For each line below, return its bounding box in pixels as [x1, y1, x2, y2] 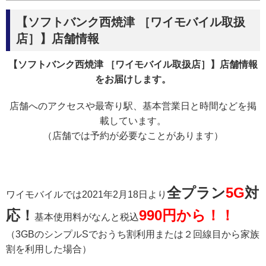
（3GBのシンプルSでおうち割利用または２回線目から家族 [6, 229, 259, 240]
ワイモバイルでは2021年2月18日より [6, 189, 167, 200]
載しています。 [100, 116, 166, 126]
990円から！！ [139, 207, 235, 224]
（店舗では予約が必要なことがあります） [43, 131, 223, 141]
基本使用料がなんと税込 [34, 212, 139, 223]
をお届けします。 [95, 74, 171, 85]
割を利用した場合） [6, 244, 91, 255]
